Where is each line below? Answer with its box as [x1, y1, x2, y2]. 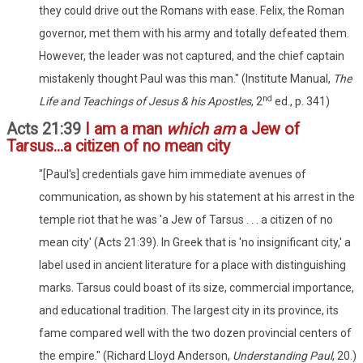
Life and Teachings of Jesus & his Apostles [39, 94, 251, 108]
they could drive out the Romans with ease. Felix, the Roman [39, 3, 344, 17]
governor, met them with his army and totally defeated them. [39, 26, 349, 40]
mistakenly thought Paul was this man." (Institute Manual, [39, 71, 333, 85]
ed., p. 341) [272, 94, 330, 108]
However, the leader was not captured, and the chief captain [39, 49, 344, 62]
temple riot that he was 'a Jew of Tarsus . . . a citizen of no [39, 212, 333, 226]
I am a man [85, 119, 166, 139]
